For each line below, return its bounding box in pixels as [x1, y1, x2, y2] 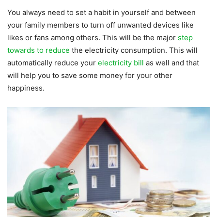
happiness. [7, 83, 45, 93]
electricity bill [98, 58, 144, 67]
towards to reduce [7, 45, 70, 55]
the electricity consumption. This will [70, 45, 198, 55]
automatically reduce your [7, 58, 98, 67]
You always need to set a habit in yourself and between [7, 7, 196, 17]
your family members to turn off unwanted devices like [7, 20, 194, 30]
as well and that [144, 58, 199, 67]
